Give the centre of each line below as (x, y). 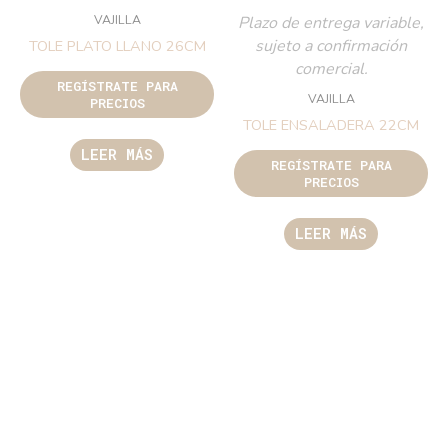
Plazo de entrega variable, (331, 23)
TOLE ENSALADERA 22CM (331, 124)
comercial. (331, 69)
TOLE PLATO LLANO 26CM (117, 45)
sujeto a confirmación (331, 46)
